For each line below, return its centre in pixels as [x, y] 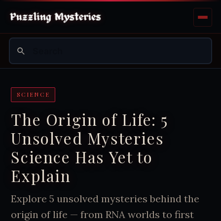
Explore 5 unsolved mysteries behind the [105, 198]
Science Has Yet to [82, 156]
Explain [41, 175]
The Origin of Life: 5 [90, 119]
